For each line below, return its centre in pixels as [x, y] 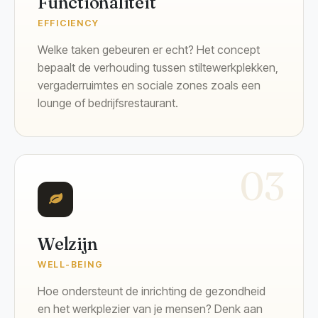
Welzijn [68, 243]
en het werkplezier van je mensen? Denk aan [150, 308]
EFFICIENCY [68, 23]
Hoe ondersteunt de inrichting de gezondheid [152, 291]
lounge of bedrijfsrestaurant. [108, 103]
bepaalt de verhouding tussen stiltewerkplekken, [158, 67]
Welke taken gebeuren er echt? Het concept [149, 49]
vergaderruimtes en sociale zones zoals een [149, 85]
